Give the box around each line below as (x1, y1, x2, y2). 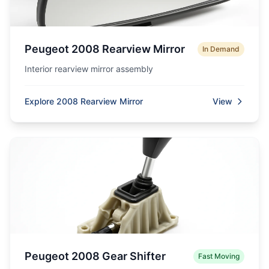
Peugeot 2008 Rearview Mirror (25, 43, 185, 55)
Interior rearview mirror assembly (25, 64, 153, 74)
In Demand (202, 44, 240, 53)
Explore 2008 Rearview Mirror (25, 96, 143, 106)
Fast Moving (198, 252, 240, 261)
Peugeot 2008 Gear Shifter (25, 250, 166, 262)
